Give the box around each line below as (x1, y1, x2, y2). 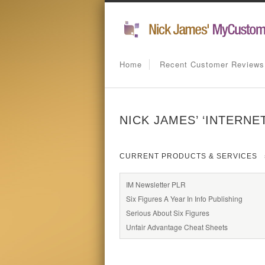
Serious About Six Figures (126, 208, 209, 218)
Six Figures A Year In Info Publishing (126, 193, 243, 203)
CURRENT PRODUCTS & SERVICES (119, 152, 257, 160)
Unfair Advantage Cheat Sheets (126, 222, 228, 232)
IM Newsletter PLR (126, 179, 186, 189)
